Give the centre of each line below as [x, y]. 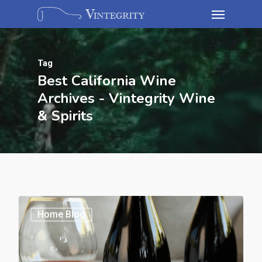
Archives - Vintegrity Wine [126, 98]
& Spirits [65, 116]
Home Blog [61, 215]
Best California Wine [107, 80]
